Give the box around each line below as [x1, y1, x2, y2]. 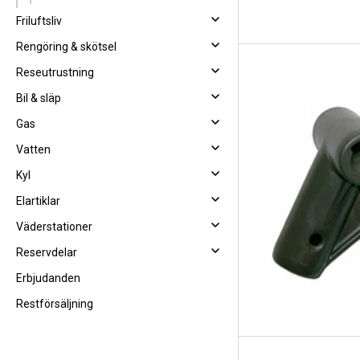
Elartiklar [16, 194, 60, 207]
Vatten [16, 143, 51, 156]
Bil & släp [16, 92, 61, 104]
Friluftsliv [16, 14, 62, 27]
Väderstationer [16, 220, 92, 233]
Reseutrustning [16, 66, 94, 79]
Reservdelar [16, 246, 77, 259]
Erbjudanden [16, 272, 80, 284]
